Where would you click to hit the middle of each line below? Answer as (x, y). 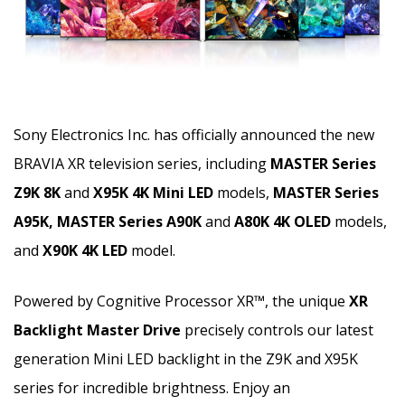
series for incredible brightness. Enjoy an (152, 388)
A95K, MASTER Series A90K (109, 222)
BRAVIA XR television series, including (142, 164)
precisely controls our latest (277, 330)
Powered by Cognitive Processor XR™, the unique (181, 301)
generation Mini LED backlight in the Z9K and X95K (186, 359)
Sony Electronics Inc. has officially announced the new (194, 135)
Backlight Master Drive (97, 330)
